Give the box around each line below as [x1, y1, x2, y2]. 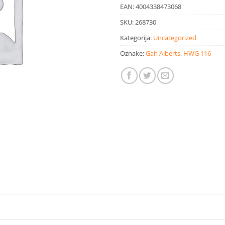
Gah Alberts [146, 48, 180, 58]
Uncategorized [153, 33, 196, 42]
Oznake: [120, 48, 146, 58]
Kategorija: [120, 33, 153, 42]
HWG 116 [183, 48, 211, 58]
